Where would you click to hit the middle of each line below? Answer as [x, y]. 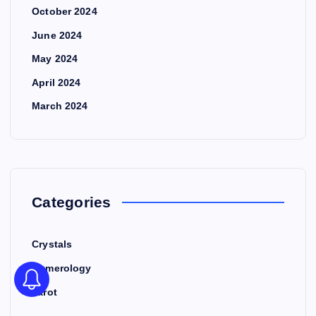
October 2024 [65, 12]
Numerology [62, 268]
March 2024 [60, 106]
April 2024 [56, 82]
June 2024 [57, 35]
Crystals [52, 244]
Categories [72, 202]
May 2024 [55, 59]
